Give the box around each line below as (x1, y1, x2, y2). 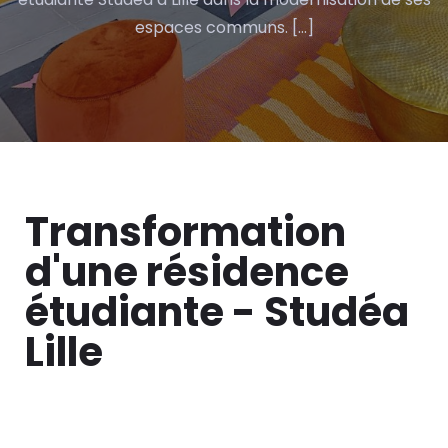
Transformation (25, 204, 346, 260)
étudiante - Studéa (25, 284, 409, 340)
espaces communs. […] (134, 16, 314, 39)
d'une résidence (25, 244, 349, 300)
